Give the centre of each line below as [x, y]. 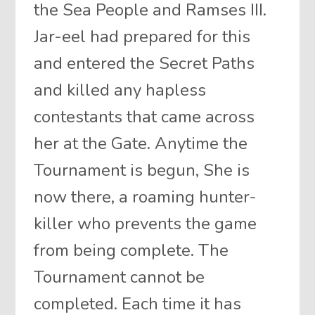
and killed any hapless [120, 90]
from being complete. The [131, 250]
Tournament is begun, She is [142, 170]
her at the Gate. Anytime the [141, 143]
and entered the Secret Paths [144, 63]
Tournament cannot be [120, 277]
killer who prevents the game [146, 223]
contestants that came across [144, 116]
